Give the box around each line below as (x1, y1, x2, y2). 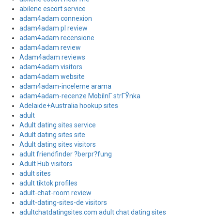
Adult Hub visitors (19, 160, 73, 168)
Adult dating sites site (19, 131, 85, 139)
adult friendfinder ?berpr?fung (19, 150, 112, 158)
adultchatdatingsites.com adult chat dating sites (19, 208, 166, 216)
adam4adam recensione (19, 34, 94, 42)
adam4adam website (19, 73, 85, 80)
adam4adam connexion (19, 15, 92, 22)
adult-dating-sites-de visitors (19, 199, 107, 206)
